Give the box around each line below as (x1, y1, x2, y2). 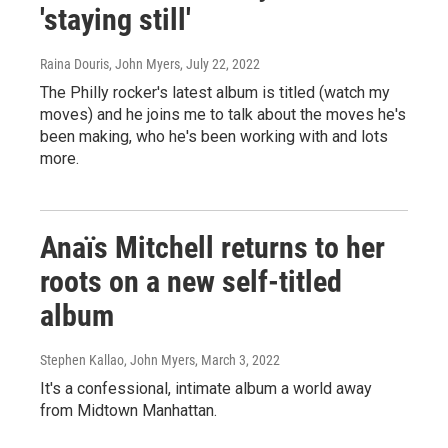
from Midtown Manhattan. (40, 401, 217, 420)
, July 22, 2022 (180, 56, 260, 72)
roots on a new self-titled (40, 264, 342, 299)
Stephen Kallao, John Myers (40, 352, 195, 368)
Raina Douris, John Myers (40, 56, 180, 72)
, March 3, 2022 (195, 352, 280, 368)
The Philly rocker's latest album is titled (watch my (40, 83, 390, 102)
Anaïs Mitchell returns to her (40, 230, 385, 265)
